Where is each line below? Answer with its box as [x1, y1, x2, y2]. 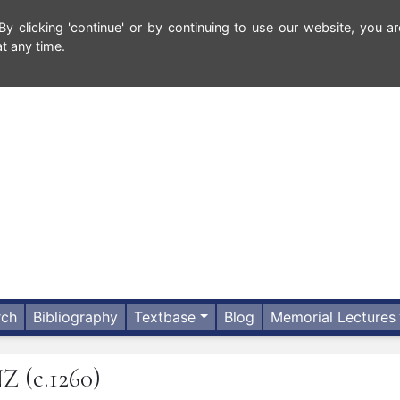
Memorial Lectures [271, 308, 396, 327]
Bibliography [33, 308, 119, 327]
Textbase [134, 308, 196, 327]
